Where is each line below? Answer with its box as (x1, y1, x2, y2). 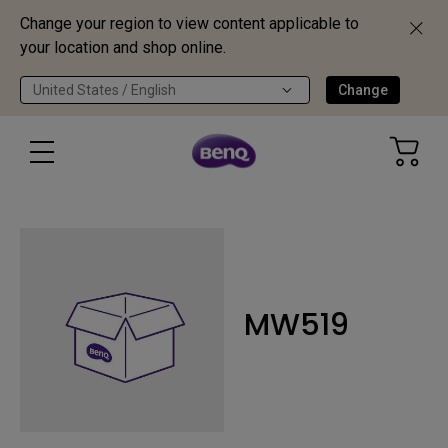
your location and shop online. (20, 38, 226, 57)
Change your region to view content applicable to (20, 14, 359, 33)
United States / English (33, 82, 176, 98)
